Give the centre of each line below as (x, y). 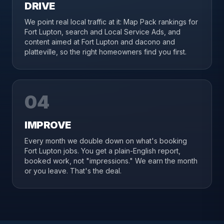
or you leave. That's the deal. (73, 171)
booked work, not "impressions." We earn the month (111, 161)
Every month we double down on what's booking (106, 141)
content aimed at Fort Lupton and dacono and (100, 42)
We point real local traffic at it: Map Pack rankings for (111, 22)
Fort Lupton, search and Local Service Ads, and (102, 32)
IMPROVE (48, 125)
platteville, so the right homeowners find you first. (105, 52)
